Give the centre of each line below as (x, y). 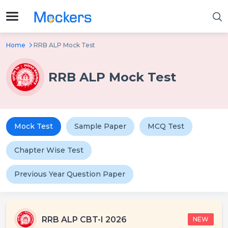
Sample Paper (100, 126)
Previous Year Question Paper (70, 174)
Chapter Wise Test (49, 150)
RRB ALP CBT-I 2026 (84, 219)
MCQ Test (166, 126)
